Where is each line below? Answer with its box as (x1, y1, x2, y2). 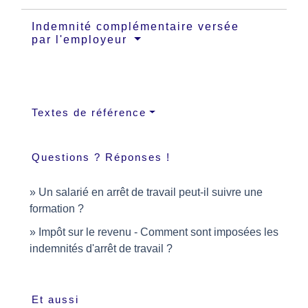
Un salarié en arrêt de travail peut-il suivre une (38, 186, 263, 198)
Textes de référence (32, 106, 146, 118)
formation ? (30, 202, 84, 214)
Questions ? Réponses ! (32, 151, 170, 163)
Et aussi (32, 293, 79, 305)
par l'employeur (32, 33, 131, 45)
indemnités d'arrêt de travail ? (30, 242, 173, 254)
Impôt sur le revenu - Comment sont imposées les (38, 225, 278, 238)
